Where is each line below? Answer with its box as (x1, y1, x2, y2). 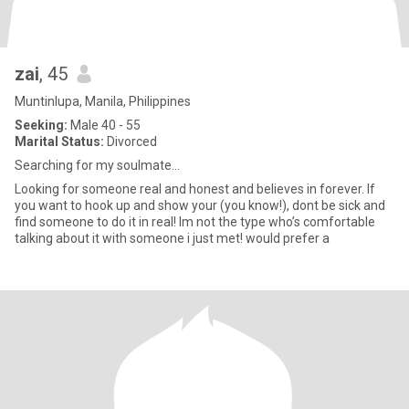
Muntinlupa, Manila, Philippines (15, 94, 191, 109)
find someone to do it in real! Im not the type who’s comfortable (15, 215, 375, 229)
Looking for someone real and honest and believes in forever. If (15, 182, 375, 196)
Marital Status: (15, 134, 104, 149)
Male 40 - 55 (68, 118, 141, 132)
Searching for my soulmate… (15, 158, 180, 173)
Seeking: (15, 118, 68, 132)
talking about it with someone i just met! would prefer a (15, 231, 330, 246)
